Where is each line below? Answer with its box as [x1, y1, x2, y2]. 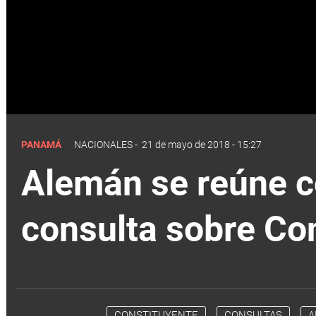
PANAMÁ [21, 138, 63, 150]
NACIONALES [74, 138, 133, 150]
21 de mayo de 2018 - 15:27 [142, 138, 262, 150]
